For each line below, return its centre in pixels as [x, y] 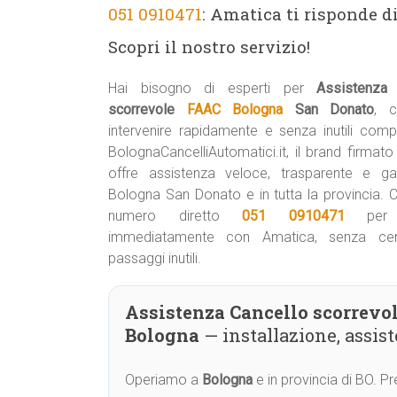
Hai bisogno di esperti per [213, 88]
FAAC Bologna [234, 109]
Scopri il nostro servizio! [209, 47]
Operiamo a [163, 380]
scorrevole [148, 109]
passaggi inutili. [155, 258]
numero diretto [175, 216]
